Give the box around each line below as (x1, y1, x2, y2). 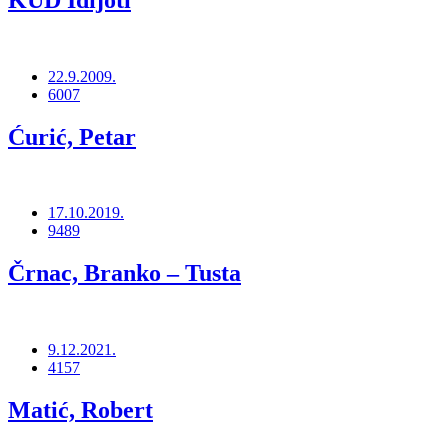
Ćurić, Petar (8, 123, 136, 150)
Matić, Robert (8, 397, 153, 424)
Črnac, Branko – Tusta (8, 260, 241, 287)
